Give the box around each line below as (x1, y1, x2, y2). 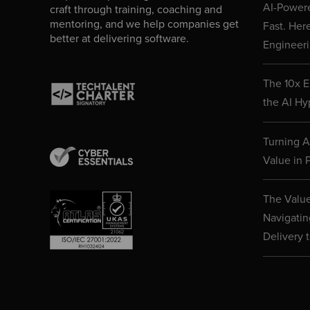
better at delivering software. (50, 31, 189, 46)
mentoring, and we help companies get (50, 17, 239, 31)
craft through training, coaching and (50, 2, 222, 17)
